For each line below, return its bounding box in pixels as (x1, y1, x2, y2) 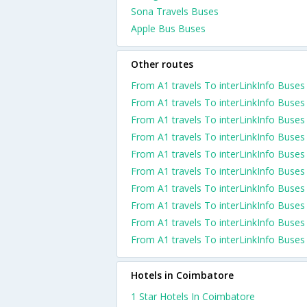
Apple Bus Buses (131, 22, 206, 35)
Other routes (131, 58, 193, 71)
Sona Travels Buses (131, 5, 219, 18)
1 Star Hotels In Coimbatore (131, 290, 255, 303)
